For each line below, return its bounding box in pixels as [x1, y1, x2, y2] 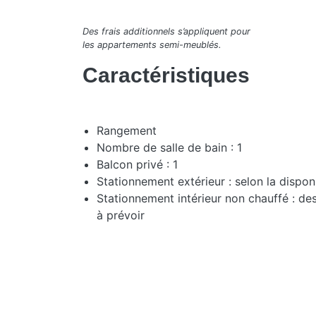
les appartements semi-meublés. [83, 39, 221, 50]
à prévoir [97, 207, 145, 222]
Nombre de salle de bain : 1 [97, 140, 242, 154]
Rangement [97, 123, 157, 138]
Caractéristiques [83, 63, 250, 87]
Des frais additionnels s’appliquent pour [83, 25, 250, 37]
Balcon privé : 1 [97, 157, 178, 171]
